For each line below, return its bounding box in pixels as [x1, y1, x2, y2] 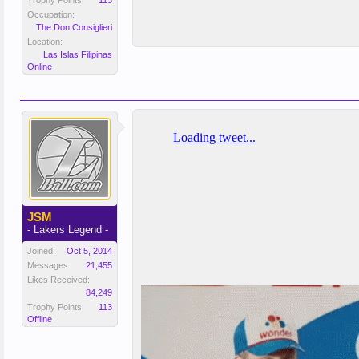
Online [27, 62, 52, 71]
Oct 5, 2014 [67, 246, 112, 256]
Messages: [27, 260, 71, 270]
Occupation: [27, 10, 75, 19]
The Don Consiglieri [36, 22, 112, 32]
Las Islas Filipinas [43, 50, 112, 59]
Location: [27, 37, 63, 46]
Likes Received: [27, 275, 90, 284]
